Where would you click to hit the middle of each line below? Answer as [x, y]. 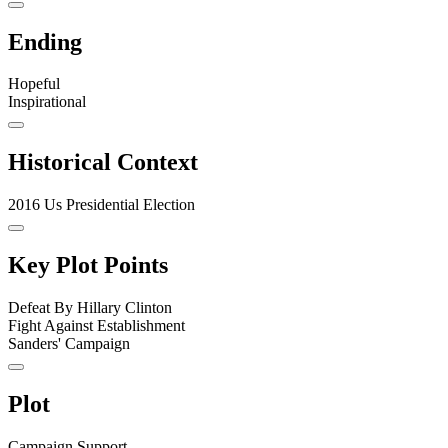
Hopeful [34, 84]
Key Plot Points [88, 265]
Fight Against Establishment [96, 326]
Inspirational [47, 102]
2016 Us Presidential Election [101, 205]
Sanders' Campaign [69, 344]
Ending [45, 41]
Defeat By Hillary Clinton [90, 308]
